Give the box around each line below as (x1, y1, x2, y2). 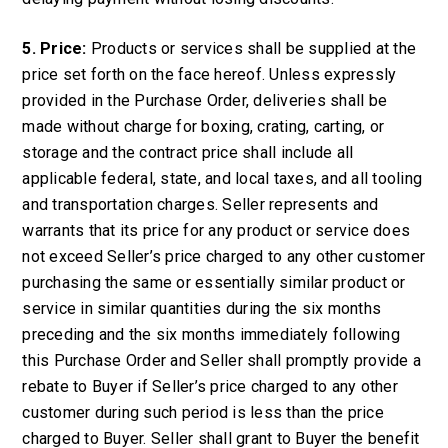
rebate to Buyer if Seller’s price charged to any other (22, 377, 398, 396)
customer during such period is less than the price (22, 403, 384, 422)
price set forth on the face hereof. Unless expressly (22, 65, 397, 84)
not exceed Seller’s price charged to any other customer (22, 247, 426, 266)
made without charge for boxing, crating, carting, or (22, 117, 385, 136)
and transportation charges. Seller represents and (22, 195, 379, 214)
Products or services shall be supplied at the (86, 39, 417, 58)
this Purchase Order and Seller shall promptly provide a (22, 351, 422, 370)
